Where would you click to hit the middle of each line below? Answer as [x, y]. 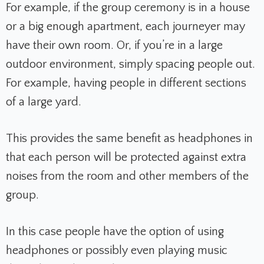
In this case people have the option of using [115, 232]
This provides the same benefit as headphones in [129, 139]
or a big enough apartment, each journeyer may [126, 27]
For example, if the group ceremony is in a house [128, 8]
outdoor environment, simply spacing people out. [131, 65]
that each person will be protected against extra [126, 158]
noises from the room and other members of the [127, 176]
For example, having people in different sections [126, 83]
